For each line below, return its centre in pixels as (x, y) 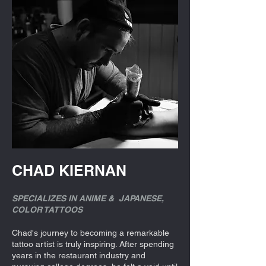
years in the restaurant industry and (79, 255)
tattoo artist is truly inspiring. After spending (93, 244)
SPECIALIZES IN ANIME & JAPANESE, (88, 198)
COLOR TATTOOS (47, 209)
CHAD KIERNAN (69, 170)
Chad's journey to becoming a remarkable (91, 232)
